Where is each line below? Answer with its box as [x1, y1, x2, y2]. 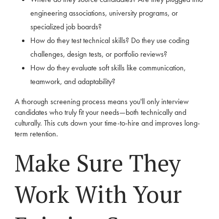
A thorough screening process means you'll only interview [15, 96, 189, 107]
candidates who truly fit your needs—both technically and [15, 107, 186, 117]
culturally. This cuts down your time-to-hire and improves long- [15, 118, 200, 128]
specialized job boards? [30, 22, 102, 32]
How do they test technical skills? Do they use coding [30, 35, 189, 45]
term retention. [15, 129, 58, 139]
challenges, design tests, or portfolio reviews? [30, 49, 167, 59]
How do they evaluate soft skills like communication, [30, 63, 186, 73]
